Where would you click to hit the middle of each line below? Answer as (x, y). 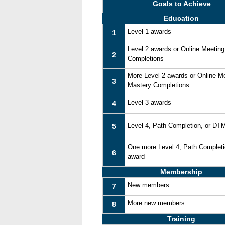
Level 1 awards (150, 32)
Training (182, 219)
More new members (156, 203)
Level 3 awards (150, 103)
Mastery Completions (159, 85)
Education (182, 18)
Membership (182, 172)
